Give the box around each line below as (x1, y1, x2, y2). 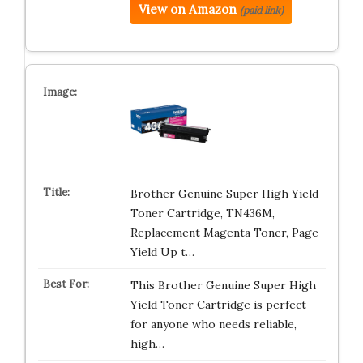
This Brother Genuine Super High (130, 278, 316, 293)
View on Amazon (138, 2, 237, 17)
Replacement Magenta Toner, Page (130, 225, 318, 240)
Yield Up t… (130, 245, 194, 259)
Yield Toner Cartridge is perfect (130, 297, 306, 312)
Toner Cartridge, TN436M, (130, 206, 275, 220)
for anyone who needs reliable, (130, 317, 297, 331)
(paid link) (239, 4, 284, 16)
